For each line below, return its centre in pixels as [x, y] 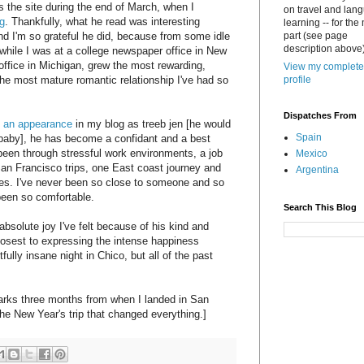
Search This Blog [320, 208]
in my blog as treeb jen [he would [152, 123]
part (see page [316, 36]
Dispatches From [320, 116]
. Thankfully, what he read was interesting [102, 21]
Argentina [317, 170]
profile [297, 80]
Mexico [312, 154]
